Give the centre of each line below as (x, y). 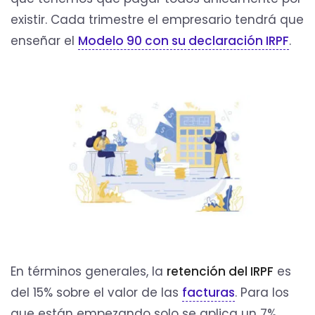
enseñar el (44, 40)
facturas (208, 292)
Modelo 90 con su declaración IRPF (184, 40)
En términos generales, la (89, 271)
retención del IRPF (220, 271)
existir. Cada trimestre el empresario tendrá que (157, 19)
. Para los (262, 292)
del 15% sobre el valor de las (96, 292)
